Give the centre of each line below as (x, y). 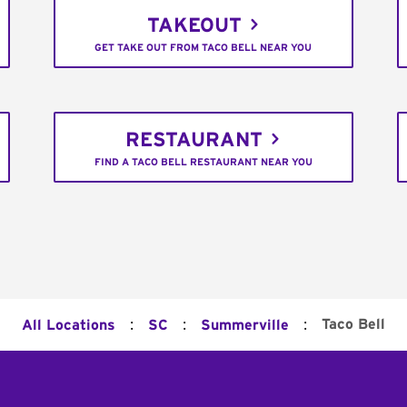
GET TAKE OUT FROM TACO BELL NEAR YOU (203, 47)
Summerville (245, 325)
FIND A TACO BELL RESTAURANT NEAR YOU (203, 162)
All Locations (69, 325)
